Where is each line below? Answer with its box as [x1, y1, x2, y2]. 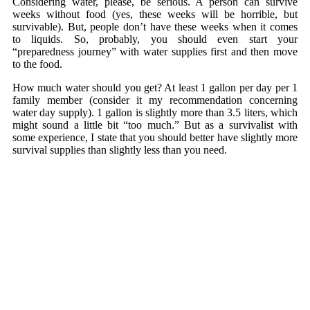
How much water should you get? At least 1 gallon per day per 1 [12, 81, 298, 93]
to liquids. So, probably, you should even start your [12, 33, 298, 45]
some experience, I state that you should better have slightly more [12, 131, 298, 143]
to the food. [12, 57, 62, 70]
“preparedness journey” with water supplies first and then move [12, 45, 298, 57]
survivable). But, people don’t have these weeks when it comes [12, 20, 298, 33]
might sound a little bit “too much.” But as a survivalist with [12, 118, 298, 131]
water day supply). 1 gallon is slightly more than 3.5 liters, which [12, 106, 298, 118]
